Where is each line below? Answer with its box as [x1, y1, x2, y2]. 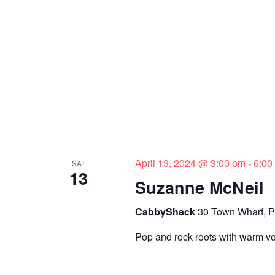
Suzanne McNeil [134, 175, 264, 199]
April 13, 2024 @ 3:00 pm [134, 155, 246, 170]
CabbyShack [134, 204, 198, 219]
